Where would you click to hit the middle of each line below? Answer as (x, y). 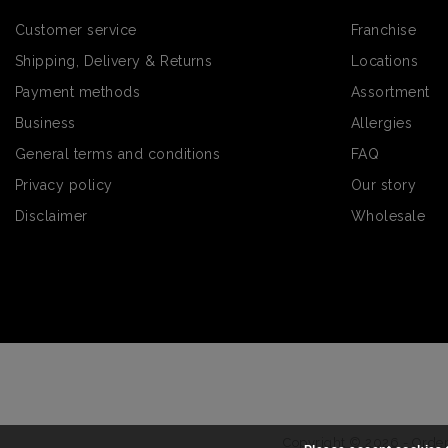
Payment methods (78, 91)
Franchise (384, 29)
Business (45, 122)
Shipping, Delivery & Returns (114, 60)
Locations (385, 60)
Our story (384, 184)
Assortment (390, 91)
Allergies (382, 122)
